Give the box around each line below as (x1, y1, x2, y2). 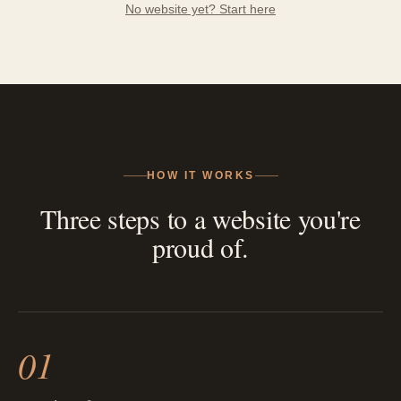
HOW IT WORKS (146, 169, 255, 183)
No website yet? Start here (125, 2, 276, 17)
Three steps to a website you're (40, 200, 361, 237)
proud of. (151, 229, 250, 266)
